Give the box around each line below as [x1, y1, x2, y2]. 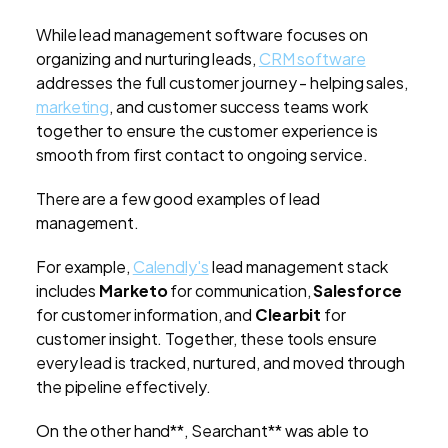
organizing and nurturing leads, [36, 48, 259, 70]
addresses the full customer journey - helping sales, [36, 72, 408, 94]
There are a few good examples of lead [36, 188, 321, 210]
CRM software [258, 48, 366, 70]
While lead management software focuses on [36, 24, 368, 46]
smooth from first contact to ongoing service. [36, 144, 368, 166]
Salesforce [313, 280, 402, 302]
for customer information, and [36, 304, 255, 326]
